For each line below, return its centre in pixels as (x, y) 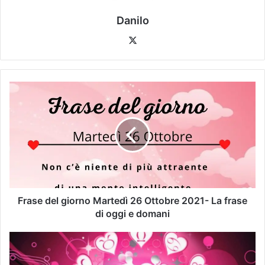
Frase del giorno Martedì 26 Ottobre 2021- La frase (132, 201)
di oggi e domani (132, 214)
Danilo (132, 21)
